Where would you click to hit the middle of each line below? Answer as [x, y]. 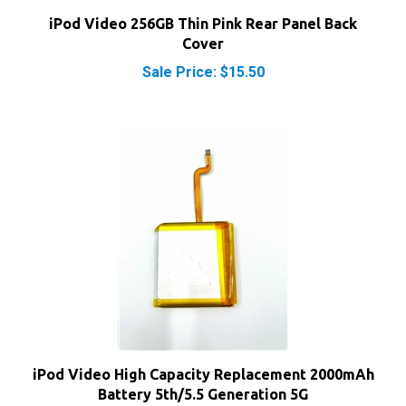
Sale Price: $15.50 [203, 51]
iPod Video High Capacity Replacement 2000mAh [203, 353]
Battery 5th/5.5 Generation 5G [203, 373]
